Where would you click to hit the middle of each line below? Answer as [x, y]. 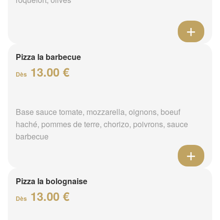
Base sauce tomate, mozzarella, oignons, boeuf [98, 111]
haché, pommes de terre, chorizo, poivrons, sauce [102, 124]
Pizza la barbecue [48, 56]
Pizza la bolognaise [52, 181]
